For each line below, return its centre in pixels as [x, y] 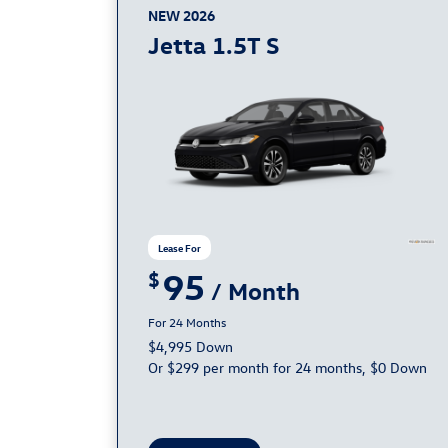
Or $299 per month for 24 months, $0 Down [287, 367]
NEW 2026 [181, 15]
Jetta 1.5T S [213, 44]
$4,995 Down [190, 346]
